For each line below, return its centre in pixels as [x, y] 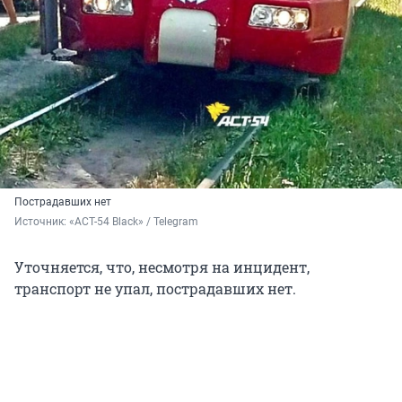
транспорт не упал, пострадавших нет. [155, 288]
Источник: [42, 221]
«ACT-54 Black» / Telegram [134, 221]
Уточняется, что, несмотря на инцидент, [162, 267]
